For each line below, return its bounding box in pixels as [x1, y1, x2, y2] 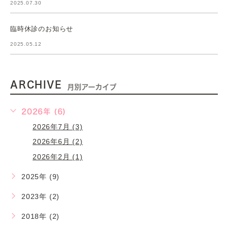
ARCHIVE [10, 79, 62, 89]
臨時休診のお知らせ [10, 24, 74, 33]
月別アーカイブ [67, 83, 117, 91]
